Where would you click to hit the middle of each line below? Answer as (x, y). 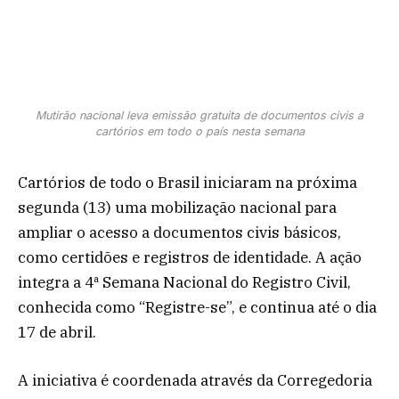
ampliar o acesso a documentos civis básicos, (179, 232)
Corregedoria (325, 381)
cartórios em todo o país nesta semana (199, 131)
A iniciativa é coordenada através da (147, 381)
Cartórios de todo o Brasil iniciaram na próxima (187, 182)
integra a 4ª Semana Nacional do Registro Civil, (184, 282)
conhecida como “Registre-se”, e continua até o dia (197, 307)
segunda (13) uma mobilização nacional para (177, 207)
